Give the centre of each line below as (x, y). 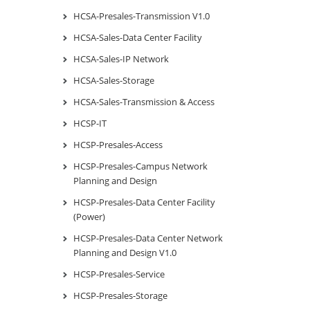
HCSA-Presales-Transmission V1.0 (142, 16)
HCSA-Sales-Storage (114, 80)
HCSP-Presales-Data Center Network (148, 238)
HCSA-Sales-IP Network (121, 58)
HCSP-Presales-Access (118, 144)
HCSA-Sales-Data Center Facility (138, 37)
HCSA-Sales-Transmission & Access (144, 101)
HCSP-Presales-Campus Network (140, 166)
